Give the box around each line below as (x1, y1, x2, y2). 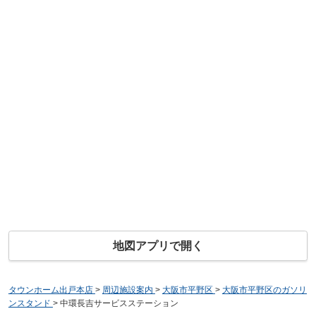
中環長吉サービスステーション (59, 298, 178, 309)
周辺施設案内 (102, 285, 153, 296)
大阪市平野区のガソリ (221, 285, 307, 296)
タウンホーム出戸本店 (8, 285, 93, 296)
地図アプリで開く (113, 240, 203, 253)
